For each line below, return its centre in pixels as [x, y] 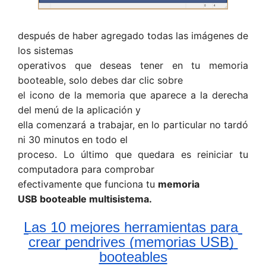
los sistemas [45, 50]
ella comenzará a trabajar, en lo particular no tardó [133, 124]
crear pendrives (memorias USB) [131, 242]
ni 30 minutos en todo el [73, 139]
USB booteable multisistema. [85, 199]
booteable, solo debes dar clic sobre [100, 80]
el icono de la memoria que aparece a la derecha [133, 95]
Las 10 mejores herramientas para [131, 227]
